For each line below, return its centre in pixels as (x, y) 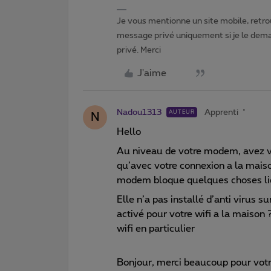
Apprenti (221, 112)
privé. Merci (139, 50)
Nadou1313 (139, 112)
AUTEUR (182, 112)
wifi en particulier (156, 228)
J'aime (152, 73)
